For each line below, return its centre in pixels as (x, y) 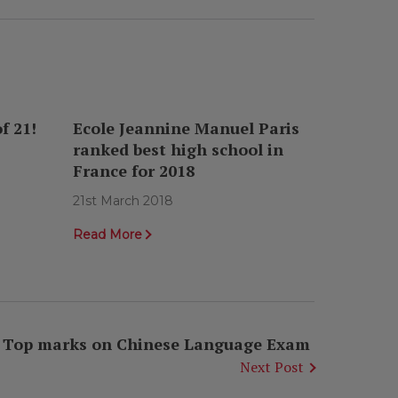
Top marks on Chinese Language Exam (158, 344)
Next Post (271, 367)
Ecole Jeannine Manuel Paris (186, 128)
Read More (107, 235)
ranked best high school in (178, 150)
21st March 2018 (123, 201)
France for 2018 (134, 171)
